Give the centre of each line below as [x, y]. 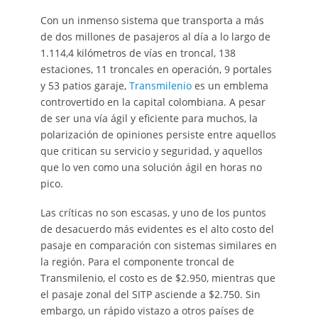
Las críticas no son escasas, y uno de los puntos [153, 212]
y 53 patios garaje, [84, 85]
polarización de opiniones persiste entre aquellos [158, 134]
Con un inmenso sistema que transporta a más [152, 20]
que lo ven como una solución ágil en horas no [151, 167]
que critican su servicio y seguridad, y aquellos [151, 150]
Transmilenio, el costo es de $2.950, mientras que [158, 278]
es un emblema [230, 85]
